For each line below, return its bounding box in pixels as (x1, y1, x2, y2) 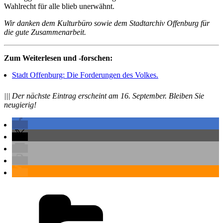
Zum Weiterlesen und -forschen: (4, 53, 112, 62)
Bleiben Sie (169, 91, 204, 100)
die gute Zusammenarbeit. (4, 27, 86, 36)
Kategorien (153, 188, 188, 197)
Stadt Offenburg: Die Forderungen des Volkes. (12, 70, 158, 79)
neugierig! (4, 100, 36, 109)
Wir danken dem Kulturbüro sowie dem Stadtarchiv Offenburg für (4, 18, 210, 27)
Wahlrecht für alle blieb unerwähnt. (4, 1, 114, 10)
